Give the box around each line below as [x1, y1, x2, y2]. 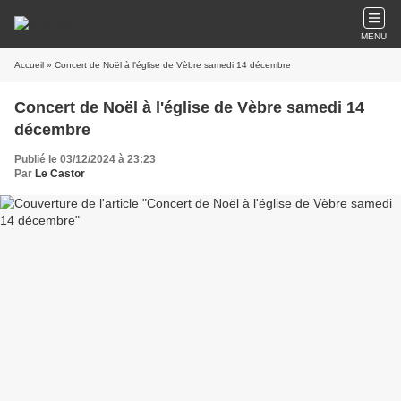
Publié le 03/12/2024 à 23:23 [14, 153, 156, 166]
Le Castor [35, 167, 85, 180]
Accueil [14, 60, 44, 70]
